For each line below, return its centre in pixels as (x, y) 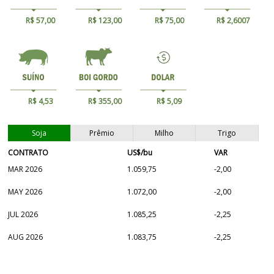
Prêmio (102, 133)
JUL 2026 (23, 214)
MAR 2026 (25, 169)
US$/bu (140, 152)
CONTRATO (28, 152)
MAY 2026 (25, 191)
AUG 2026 (26, 237)
